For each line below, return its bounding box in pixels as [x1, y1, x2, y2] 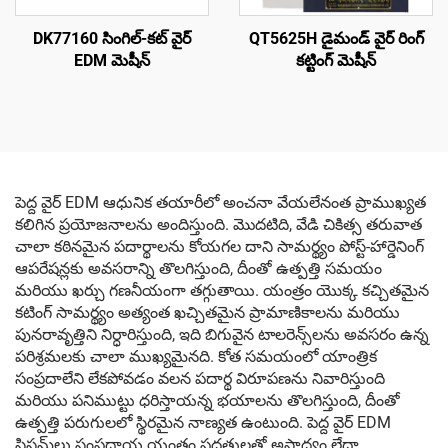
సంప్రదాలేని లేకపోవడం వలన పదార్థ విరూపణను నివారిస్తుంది [15, 369, 385, 388]
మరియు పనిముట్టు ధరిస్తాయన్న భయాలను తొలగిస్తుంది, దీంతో [15, 391, 400, 410]
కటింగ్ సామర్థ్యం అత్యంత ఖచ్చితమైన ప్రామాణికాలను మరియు [15, 303, 400, 322]
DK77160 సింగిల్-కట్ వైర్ [33, 29, 191, 48]
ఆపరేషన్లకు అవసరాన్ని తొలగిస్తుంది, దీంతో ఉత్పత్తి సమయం [15, 259, 382, 278]
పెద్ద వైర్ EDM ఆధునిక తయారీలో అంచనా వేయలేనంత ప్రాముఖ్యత [15, 193, 426, 212]
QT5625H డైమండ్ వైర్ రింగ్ [248, 29, 424, 48]
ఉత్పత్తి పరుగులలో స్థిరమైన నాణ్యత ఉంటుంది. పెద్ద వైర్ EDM [15, 413, 391, 432]
